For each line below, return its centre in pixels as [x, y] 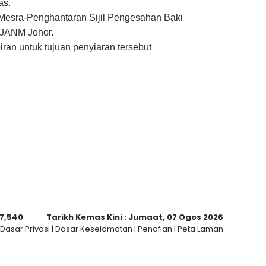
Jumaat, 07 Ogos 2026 [176, 217]
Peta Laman [200, 229]
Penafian [155, 229]
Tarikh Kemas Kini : [87, 217]
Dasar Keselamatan [94, 229]
